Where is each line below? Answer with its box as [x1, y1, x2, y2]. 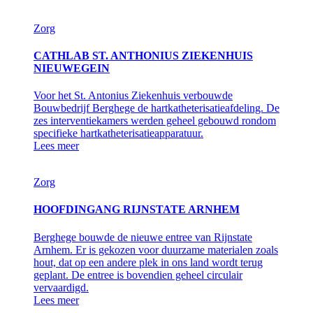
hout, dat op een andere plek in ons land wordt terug [34, 256, 263, 268]
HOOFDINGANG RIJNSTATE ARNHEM [34, 203, 240, 216]
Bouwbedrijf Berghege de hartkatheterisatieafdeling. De [34, 102, 279, 115]
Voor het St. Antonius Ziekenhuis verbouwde [34, 89, 233, 102]
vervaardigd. [34, 281, 89, 293]
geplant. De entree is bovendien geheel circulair [34, 268, 242, 281]
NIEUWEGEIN [34, 61, 110, 74]
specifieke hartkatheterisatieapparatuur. [34, 127, 203, 140]
